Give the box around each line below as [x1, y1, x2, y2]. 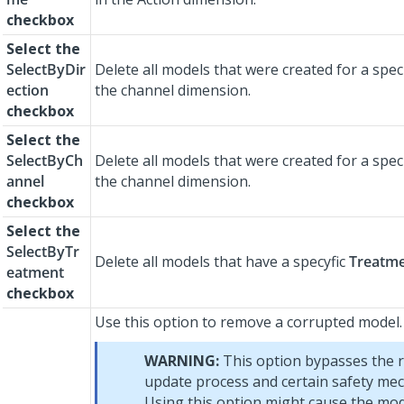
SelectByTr [6, 242, 79, 262]
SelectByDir [6, 60, 86, 80]
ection [6, 80, 49, 101]
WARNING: [144, 351, 219, 372]
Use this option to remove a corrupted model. [95, 312, 402, 333]
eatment [6, 262, 64, 283]
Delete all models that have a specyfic [95, 252, 349, 272]
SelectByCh [6, 151, 83, 171]
